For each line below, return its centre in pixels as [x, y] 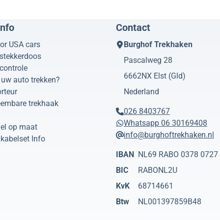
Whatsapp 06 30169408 [165, 123]
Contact [133, 27]
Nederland [141, 91]
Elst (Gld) [169, 76]
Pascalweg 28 [148, 60]
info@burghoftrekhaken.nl [169, 135]
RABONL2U [157, 170]
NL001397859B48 [169, 201]
